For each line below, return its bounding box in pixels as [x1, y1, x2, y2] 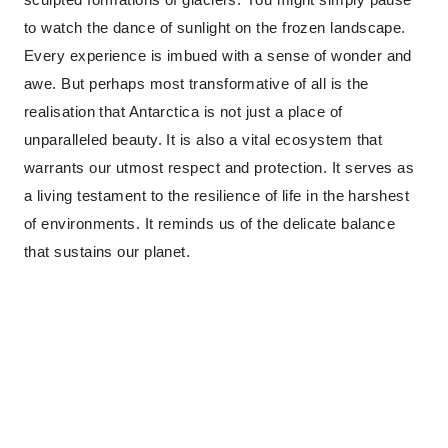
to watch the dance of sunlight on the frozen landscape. [24, 19, 406, 36]
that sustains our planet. [24, 243, 191, 260]
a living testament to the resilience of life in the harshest [24, 187, 410, 204]
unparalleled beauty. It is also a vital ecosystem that [24, 131, 383, 148]
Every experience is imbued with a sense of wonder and [24, 47, 412, 64]
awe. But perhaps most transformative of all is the [24, 75, 369, 92]
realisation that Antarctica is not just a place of [24, 103, 343, 120]
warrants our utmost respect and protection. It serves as [24, 159, 415, 176]
